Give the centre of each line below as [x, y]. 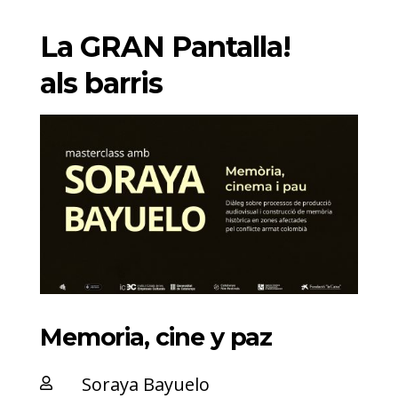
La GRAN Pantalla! [165, 47]
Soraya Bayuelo [145, 384]
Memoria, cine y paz [156, 337]
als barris [101, 83]
